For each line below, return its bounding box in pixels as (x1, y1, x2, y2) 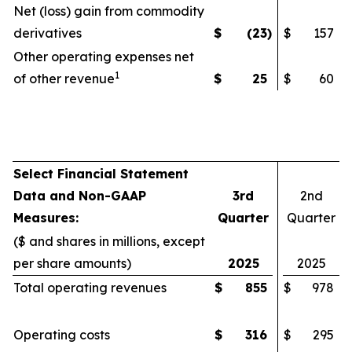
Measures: (13, 210, 79, 225)
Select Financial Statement (13, 166, 189, 181)
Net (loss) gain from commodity (13, 3, 204, 19)
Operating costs (13, 327, 110, 343)
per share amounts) (13, 255, 131, 271)
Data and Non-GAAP (13, 188, 146, 203)
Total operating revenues (13, 280, 167, 295)
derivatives (13, 25, 82, 41)
